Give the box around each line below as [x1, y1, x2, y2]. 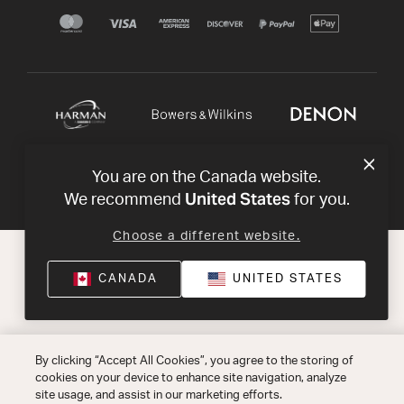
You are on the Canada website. [92, 170, 321, 186]
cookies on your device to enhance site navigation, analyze [34, 372, 346, 384]
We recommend [63, 192, 185, 208]
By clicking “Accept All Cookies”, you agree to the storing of [34, 355, 353, 367]
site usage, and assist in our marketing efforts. [34, 390, 282, 401]
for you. [289, 192, 350, 208]
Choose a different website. [112, 230, 301, 243]
